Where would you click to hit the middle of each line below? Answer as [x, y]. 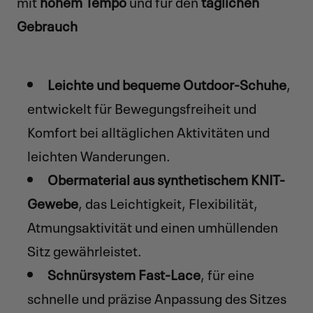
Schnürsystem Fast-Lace [124, 274]
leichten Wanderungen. [99, 155]
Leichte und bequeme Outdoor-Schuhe [167, 83]
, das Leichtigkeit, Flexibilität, [168, 202]
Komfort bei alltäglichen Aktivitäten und [148, 131]
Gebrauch [47, 25]
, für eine [227, 274]
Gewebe [52, 202]
